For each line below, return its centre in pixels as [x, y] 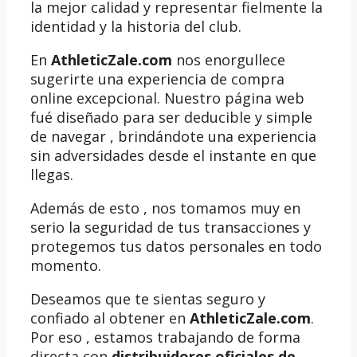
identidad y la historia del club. [136, 27]
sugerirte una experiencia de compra [157, 79]
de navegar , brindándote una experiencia [173, 137]
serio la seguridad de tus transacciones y [171, 228]
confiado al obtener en [110, 318]
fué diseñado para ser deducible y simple [171, 118]
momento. [66, 266]
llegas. [52, 175]
